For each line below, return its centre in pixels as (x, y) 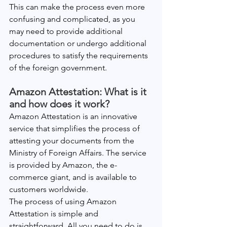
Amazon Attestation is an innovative (74, 116)
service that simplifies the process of (75, 128)
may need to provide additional (67, 31)
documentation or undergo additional (79, 43)
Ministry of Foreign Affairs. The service (79, 153)
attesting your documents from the (73, 141)
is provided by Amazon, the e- (63, 165)
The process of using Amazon (64, 201)
